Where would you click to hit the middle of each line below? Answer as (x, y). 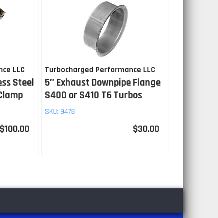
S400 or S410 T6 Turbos (93, 96)
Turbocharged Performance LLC (100, 70)
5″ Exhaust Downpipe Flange (102, 83)
